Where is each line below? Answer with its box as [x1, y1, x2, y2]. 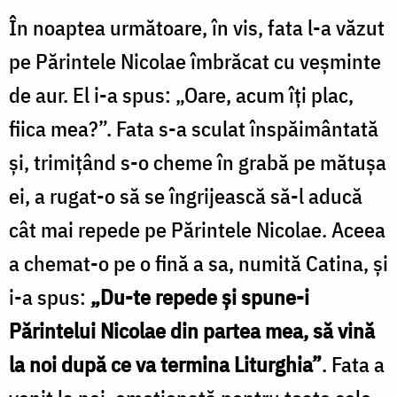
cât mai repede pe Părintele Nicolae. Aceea [9, 214, 385, 244]
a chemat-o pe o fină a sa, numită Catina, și [9, 248, 388, 277]
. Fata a [322, 349, 385, 378]
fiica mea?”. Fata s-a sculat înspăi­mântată [9, 113, 378, 143]
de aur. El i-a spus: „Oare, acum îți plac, [9, 80, 354, 109]
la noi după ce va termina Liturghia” [9, 349, 322, 378]
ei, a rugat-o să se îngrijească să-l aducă [9, 181, 362, 210]
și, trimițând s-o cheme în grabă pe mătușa [9, 147, 386, 176]
